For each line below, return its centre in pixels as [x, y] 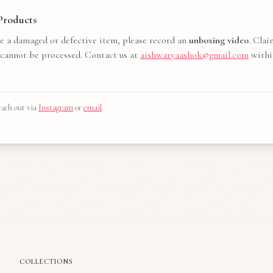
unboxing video [219, 40]
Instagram [56, 108]
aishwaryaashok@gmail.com [194, 55]
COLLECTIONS [46, 261]
